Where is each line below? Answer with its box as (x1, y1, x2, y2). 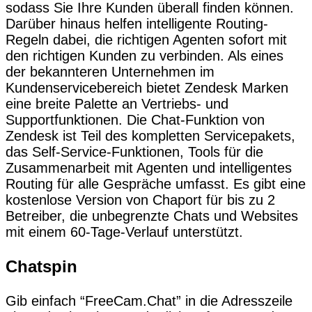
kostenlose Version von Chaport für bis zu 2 (6, 192, 275, 208)
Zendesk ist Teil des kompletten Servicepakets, (6, 128, 295, 144)
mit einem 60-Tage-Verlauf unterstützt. (6, 224, 243, 240)
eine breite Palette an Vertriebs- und (6, 96, 228, 112)
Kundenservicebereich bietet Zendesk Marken (6, 80, 288, 96)
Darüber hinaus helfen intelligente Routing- (6, 16, 268, 32)
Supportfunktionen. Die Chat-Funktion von (6, 112, 265, 128)
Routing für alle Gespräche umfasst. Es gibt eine (6, 176, 306, 192)
